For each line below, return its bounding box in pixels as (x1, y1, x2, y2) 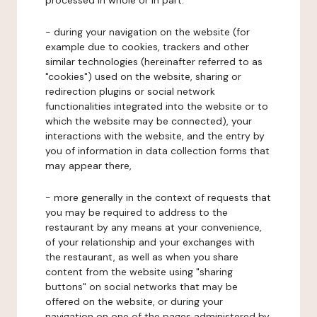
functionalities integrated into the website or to (45, 100, 268, 113)
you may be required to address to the (45, 206, 228, 219)
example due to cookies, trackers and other (45, 40, 249, 53)
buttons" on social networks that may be (45, 280, 238, 293)
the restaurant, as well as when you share (45, 250, 238, 263)
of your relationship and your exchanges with (45, 236, 255, 248)
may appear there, (45, 159, 132, 172)
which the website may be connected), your (45, 115, 252, 127)
